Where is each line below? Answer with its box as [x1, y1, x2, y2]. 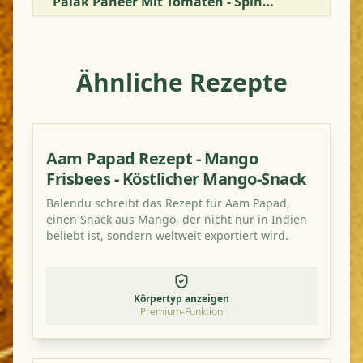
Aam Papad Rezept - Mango [46, 147, 258, 169]
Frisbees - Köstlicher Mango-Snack [46, 168, 306, 190]
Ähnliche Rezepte [75, 66, 288, 99]
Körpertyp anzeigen [134, 292, 229, 305]
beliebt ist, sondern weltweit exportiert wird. [46, 228, 288, 243]
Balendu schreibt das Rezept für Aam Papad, [46, 195, 290, 211]
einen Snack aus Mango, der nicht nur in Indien [46, 211, 307, 227]
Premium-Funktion [140, 305, 223, 318]
